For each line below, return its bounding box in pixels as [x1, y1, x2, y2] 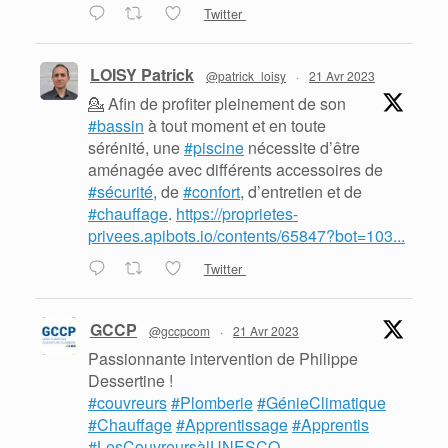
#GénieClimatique [257, 391, 386, 415]
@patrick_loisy [206, 67, 286, 85]
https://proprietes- [176, 202, 298, 226]
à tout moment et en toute [144, 114, 326, 138]
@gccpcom [149, 322, 210, 340]
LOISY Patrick [90, 63, 194, 87]
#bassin [88, 114, 144, 138]
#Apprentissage [176, 413, 288, 437]
